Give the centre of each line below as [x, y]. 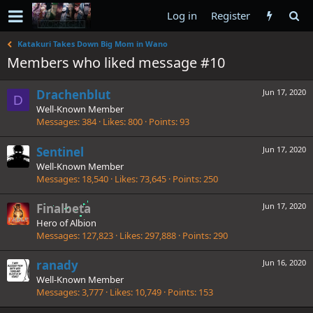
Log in [182, 15]
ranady [57, 265]
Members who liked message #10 [116, 63]
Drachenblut [73, 95]
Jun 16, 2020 [284, 263]
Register [231, 15]
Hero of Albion [66, 223]
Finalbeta [64, 208]
